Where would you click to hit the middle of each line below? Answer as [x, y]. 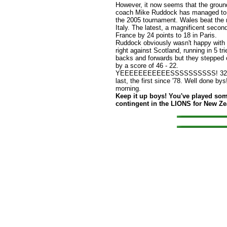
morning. [128, 88]
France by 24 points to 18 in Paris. [166, 35]
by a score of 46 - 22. [147, 66]
